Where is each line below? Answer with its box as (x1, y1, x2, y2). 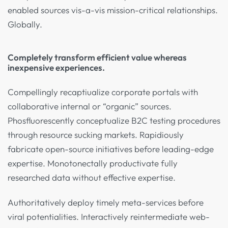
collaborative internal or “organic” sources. (8, 100, 172, 111)
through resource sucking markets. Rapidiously (8, 129, 184, 140)
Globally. (8, 19, 42, 30)
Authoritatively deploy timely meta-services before (8, 197, 204, 208)
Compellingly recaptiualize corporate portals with (8, 86, 198, 97)
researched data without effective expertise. (8, 172, 176, 183)
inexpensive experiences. (8, 62, 105, 73)
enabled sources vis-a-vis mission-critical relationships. (8, 5, 218, 16)
